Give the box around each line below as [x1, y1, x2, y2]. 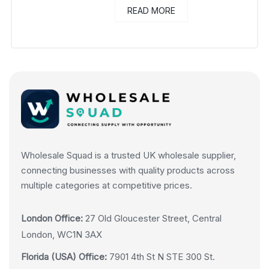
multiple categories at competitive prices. [21, 179, 192, 191]
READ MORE [127, 5, 176, 16]
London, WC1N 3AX [21, 228, 102, 240]
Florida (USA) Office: [21, 250, 107, 262]
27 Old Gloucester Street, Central [83, 212, 222, 224]
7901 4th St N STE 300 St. [107, 250, 215, 262]
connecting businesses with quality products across [21, 164, 235, 176]
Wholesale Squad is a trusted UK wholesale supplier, [21, 149, 236, 161]
